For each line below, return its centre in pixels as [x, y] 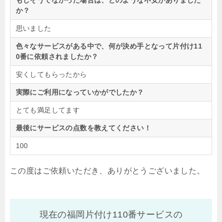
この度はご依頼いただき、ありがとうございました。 [108, 171]
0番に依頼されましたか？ [57, 57]
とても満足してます [48, 110]
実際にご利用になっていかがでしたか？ [80, 92]
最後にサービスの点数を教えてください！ [83, 128]
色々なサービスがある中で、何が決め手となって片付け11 [109, 46]
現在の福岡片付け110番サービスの [111, 215]
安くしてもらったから [51, 75]
